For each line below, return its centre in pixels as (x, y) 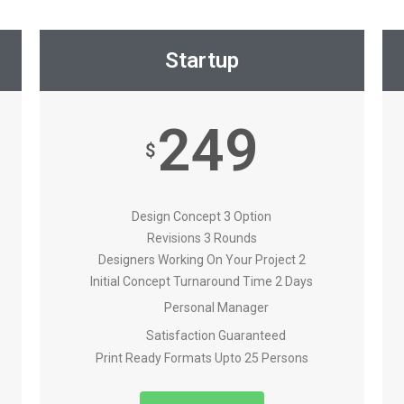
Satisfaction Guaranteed (216, 335)
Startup (202, 61)
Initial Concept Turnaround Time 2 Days (202, 282)
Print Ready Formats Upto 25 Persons (202, 358)
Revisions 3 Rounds (202, 239)
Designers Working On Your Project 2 (202, 260)
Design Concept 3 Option (202, 217)
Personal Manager (216, 308)
